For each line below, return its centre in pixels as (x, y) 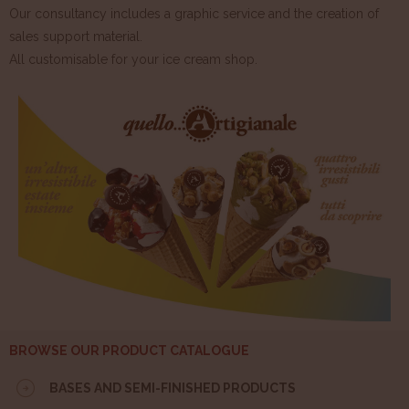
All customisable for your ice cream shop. (133, 60)
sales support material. (76, 37)
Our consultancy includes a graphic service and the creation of (194, 14)
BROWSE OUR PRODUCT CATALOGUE (129, 350)
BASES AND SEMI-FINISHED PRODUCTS (173, 388)
